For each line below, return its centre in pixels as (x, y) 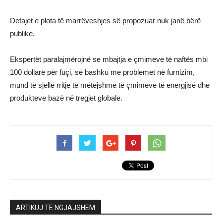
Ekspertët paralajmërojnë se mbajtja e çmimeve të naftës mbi (109, 59)
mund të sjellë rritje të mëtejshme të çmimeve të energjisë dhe (110, 85)
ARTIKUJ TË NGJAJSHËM (55, 208)
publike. (22, 33)
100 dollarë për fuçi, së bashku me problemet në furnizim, (102, 72)
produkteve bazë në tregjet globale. (66, 98)
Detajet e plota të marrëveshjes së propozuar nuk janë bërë (105, 21)
